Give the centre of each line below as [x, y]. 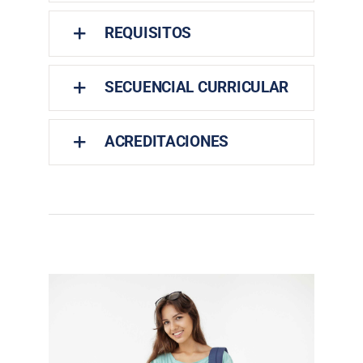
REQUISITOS [148, 33]
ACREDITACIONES [167, 141]
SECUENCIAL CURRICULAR [196, 87]
